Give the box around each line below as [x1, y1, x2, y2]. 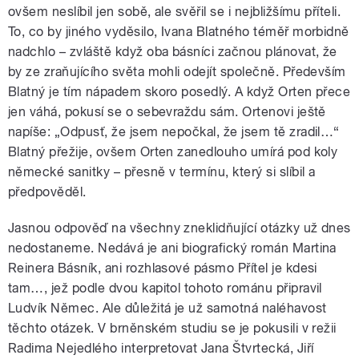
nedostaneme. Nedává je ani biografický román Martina [8, 240, 337, 256]
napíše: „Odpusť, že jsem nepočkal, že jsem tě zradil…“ [8, 124, 340, 140]
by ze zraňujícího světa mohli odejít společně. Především [8, 64, 346, 80]
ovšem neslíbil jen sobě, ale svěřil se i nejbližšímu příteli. [8, 4, 341, 20]
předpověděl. [8, 184, 87, 200]
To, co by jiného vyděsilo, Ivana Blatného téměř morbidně [8, 24, 349, 40]
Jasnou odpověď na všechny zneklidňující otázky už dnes [8, 220, 351, 236]
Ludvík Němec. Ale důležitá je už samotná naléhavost [8, 301, 327, 317]
